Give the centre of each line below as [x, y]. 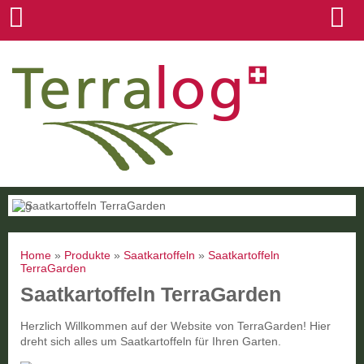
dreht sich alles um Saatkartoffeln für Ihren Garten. [151, 341]
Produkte [87, 255]
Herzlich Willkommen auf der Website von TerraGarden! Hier [175, 326]
